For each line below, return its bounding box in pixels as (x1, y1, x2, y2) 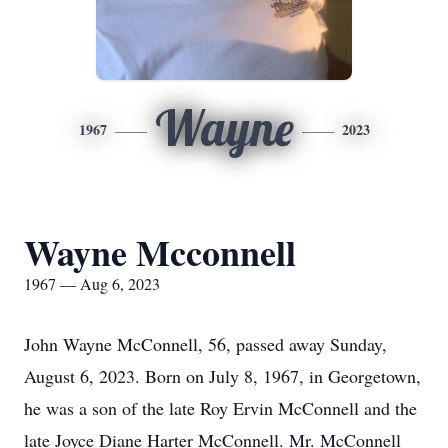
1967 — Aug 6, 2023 (24, 273, 160, 294)
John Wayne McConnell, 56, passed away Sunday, (24, 332, 387, 356)
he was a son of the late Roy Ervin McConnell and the (24, 396, 417, 420)
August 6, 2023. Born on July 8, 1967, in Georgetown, (24, 364, 421, 388)
